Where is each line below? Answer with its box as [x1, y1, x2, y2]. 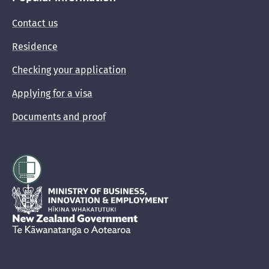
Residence [12, 41, 58, 52]
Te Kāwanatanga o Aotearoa [133, 214, 253, 225]
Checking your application [12, 64, 126, 76]
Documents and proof [12, 111, 106, 122]
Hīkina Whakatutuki [11, 184, 97, 195]
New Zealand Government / [11, 214, 133, 225]
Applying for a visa [12, 88, 92, 99]
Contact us [12, 17, 58, 29]
